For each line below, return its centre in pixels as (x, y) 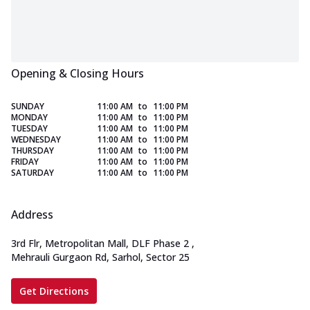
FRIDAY (25, 162)
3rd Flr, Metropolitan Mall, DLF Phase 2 (100, 244)
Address (32, 215)
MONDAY (29, 118)
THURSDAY (33, 151)
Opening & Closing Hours (77, 74)
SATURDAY (33, 173)
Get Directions (54, 291)
